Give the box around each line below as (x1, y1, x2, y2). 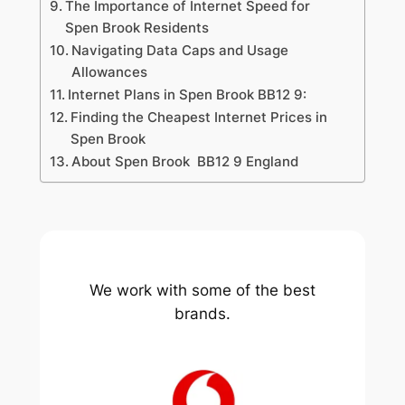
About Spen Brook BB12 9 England (71, 153, 298, 171)
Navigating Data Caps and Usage (71, 42, 288, 60)
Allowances (71, 63, 147, 81)
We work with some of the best (89, 280, 316, 299)
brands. (174, 304, 231, 323)
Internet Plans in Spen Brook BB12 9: (67, 86, 306, 104)
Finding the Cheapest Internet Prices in (70, 108, 327, 127)
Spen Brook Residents (64, 19, 209, 37)
